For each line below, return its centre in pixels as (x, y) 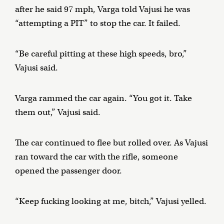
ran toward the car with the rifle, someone (96, 156)
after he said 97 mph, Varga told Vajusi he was (102, 9)
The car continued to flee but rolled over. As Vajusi (111, 142)
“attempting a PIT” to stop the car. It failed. (98, 23)
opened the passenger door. (68, 170)
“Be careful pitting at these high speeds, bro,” (101, 53)
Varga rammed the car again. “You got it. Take (103, 98)
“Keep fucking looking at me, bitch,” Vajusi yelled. (111, 201)
